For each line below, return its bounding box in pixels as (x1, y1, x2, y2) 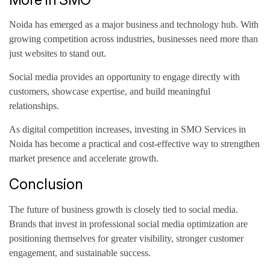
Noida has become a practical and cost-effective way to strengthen (9, 138, 260, 149)
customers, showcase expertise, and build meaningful (9, 86, 210, 96)
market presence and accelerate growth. (9, 152, 159, 163)
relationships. (9, 100, 59, 111)
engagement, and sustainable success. (9, 247, 151, 258)
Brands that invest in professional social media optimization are (9, 218, 248, 229)
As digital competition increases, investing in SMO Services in (9, 124, 246, 134)
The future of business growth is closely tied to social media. (9, 204, 238, 215)
